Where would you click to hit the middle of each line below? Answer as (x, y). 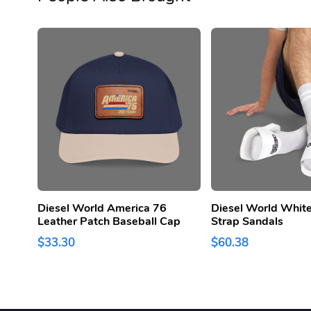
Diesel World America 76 (102, 209)
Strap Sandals (247, 222)
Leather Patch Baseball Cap (109, 222)
